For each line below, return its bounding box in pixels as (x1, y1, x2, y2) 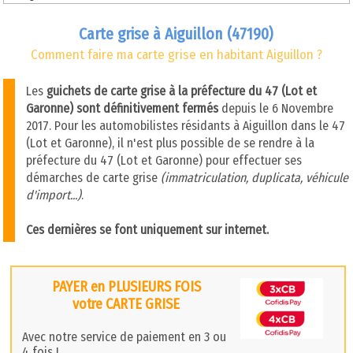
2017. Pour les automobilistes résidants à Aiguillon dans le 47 (25, 117, 345, 133)
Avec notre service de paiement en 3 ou (22, 329, 227, 344)
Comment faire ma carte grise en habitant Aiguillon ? (30, 46, 322, 64)
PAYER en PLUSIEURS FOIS (51, 277, 201, 295)
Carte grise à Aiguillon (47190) (79, 24, 274, 44)
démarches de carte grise (25, 169, 161, 185)
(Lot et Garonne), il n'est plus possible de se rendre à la (25, 135, 314, 150)
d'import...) (25, 187, 81, 203)
